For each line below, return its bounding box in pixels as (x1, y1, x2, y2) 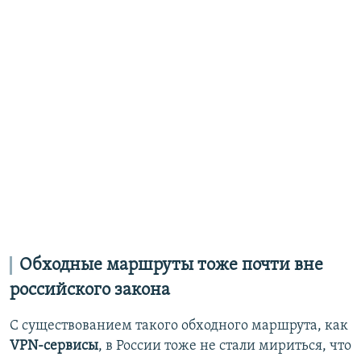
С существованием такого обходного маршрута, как (10, 318, 348, 334)
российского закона (10, 280, 170, 300)
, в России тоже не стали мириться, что (98, 338, 351, 355)
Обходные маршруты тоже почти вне (19, 255, 323, 275)
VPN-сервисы (10, 338, 98, 355)
